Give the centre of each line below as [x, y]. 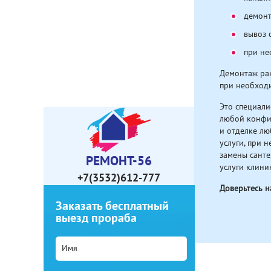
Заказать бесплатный [112, 206]
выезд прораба [96, 218]
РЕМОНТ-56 [119, 161]
